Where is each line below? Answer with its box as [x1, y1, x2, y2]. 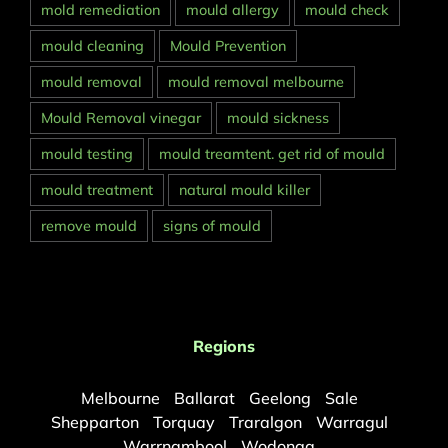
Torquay [152, 412, 215, 433]
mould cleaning [41, 37, 144, 56]
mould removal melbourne [168, 73, 344, 92]
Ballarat [173, 388, 235, 409]
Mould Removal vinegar [41, 109, 201, 128]
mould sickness [227, 109, 329, 128]
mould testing [41, 145, 133, 164]
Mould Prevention [170, 37, 286, 56]
